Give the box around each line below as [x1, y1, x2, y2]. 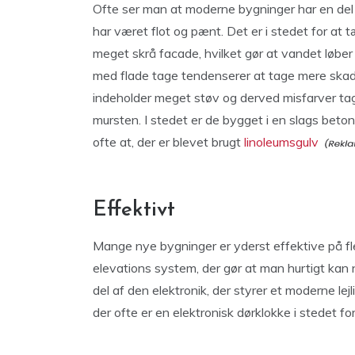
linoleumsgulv [244, 134, 319, 150]
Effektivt [93, 200, 175, 221]
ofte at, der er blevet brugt [93, 134, 244, 150]
